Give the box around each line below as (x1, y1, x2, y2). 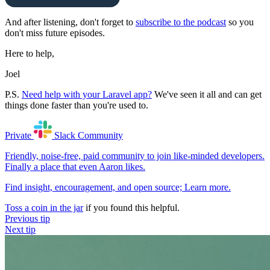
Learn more (184, 182, 228, 193)
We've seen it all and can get (152, 89, 262, 100)
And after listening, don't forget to (5, 17, 136, 28)
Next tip (5, 224, 36, 235)
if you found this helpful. (83, 202, 180, 213)
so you (226, 17, 254, 28)
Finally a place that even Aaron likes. (5, 162, 145, 172)
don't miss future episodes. (5, 28, 105, 39)
